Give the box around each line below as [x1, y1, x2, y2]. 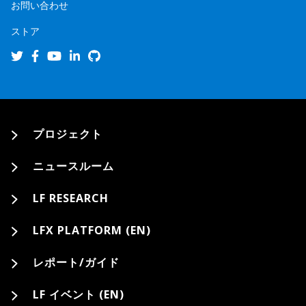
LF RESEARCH [33, 191, 109, 206]
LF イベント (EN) [33, 287, 124, 303]
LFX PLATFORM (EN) [33, 223, 151, 238]
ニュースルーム [33, 158, 114, 174]
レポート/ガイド [33, 255, 120, 270]
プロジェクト [33, 126, 102, 142]
